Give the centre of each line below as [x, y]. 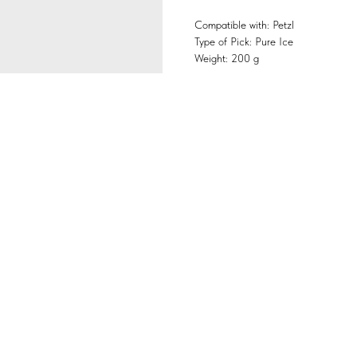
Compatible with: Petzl [244, 25]
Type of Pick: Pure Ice [244, 42]
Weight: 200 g [227, 59]
